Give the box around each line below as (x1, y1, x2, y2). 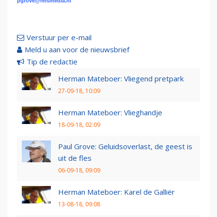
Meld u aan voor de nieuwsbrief (25, 45, 129, 55)
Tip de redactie (27, 57, 77, 67)
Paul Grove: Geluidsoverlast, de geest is (58, 141, 192, 152)
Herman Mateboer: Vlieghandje (58, 108, 162, 118)
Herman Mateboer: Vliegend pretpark (58, 74, 184, 84)
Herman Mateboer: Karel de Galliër (58, 187, 175, 197)
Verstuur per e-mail (27, 32, 92, 43)
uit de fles (58, 153, 92, 163)
